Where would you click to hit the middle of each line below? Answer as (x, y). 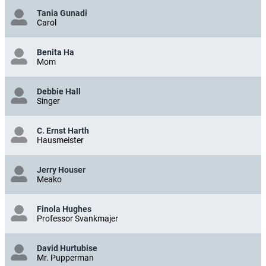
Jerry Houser (61, 170)
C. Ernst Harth (63, 131)
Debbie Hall (59, 92)
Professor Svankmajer (77, 219)
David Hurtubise (67, 248)
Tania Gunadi (62, 13)
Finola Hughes (64, 209)
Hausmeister (60, 140)
